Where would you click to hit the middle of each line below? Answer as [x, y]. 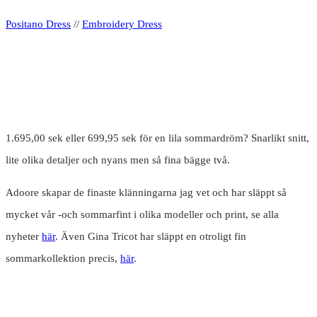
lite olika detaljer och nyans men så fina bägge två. [118, 160]
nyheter [24, 237]
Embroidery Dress [122, 24]
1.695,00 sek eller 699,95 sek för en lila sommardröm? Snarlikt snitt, [157, 138]
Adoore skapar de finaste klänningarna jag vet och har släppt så [146, 193]
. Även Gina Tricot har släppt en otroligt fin [151, 237]
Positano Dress [38, 24]
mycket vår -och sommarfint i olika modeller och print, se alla [142, 215]
